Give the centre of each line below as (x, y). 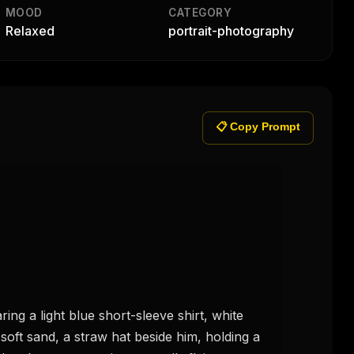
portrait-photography (232, 30)
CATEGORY (200, 12)
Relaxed (30, 30)
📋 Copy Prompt (258, 127)
